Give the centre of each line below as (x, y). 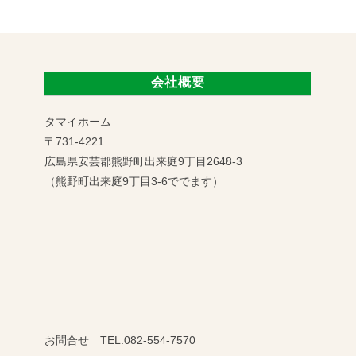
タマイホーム (78, 122)
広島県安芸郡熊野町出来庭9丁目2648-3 (143, 162)
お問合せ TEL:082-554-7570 (120, 341)
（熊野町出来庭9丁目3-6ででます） (134, 182)
